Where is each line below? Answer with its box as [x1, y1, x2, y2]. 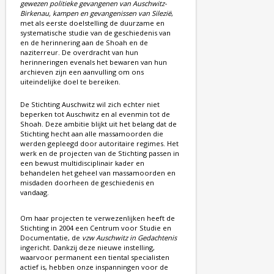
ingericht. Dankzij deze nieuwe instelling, [20, 242, 155, 252]
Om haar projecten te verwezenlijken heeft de [20, 213, 175, 223]
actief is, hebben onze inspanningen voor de [20, 262, 168, 272]
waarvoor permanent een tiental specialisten [20, 252, 169, 262]
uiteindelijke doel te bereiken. [20, 76, 120, 86]
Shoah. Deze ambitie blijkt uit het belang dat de [20, 119, 177, 128]
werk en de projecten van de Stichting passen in [20, 148, 179, 158]
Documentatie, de [20, 232, 82, 242]
